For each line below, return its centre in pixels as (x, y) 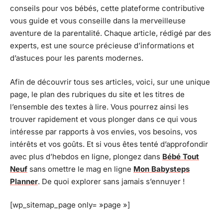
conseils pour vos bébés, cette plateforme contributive (107, 8)
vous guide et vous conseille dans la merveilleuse (98, 21)
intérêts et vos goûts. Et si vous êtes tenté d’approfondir (109, 144)
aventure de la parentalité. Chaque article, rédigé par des (111, 33)
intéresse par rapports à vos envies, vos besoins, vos (104, 131)
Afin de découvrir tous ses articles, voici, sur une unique (110, 82)
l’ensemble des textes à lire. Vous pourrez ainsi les (99, 107)
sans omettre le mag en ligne (80, 169)
